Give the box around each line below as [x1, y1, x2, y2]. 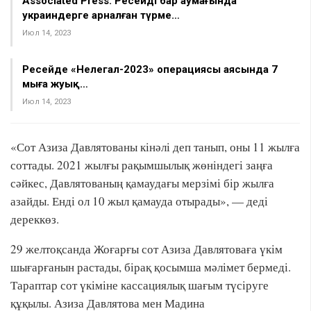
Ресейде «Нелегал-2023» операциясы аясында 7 [22, 63, 278, 76]
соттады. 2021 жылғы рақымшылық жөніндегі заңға [10, 157, 273, 173]
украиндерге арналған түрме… [22, 9, 180, 22]
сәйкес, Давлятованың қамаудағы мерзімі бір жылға [10, 175, 274, 191]
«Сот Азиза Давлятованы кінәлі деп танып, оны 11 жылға [10, 139, 300, 155]
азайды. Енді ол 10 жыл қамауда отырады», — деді [10, 193, 268, 209]
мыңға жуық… [22, 78, 88, 90]
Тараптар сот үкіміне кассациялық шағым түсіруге [10, 277, 269, 293]
